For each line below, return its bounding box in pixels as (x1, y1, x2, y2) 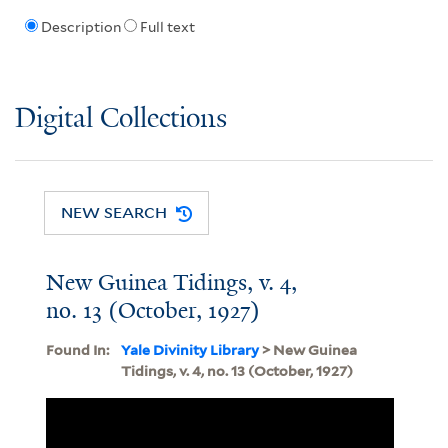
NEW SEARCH (61, 202, 168, 223)
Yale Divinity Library (120, 341, 259, 358)
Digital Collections (15, 103, 227, 135)
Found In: (45, 341, 109, 358)
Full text (139, 19, 195, 36)
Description (40, 19, 121, 36)
